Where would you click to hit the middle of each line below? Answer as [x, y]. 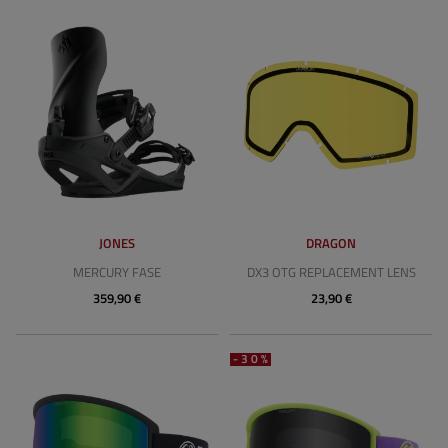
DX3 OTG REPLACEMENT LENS [331, 272]
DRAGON [331, 243]
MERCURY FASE [117, 272]
